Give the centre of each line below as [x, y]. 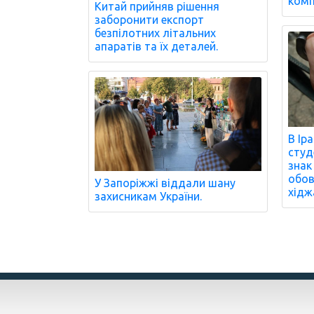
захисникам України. [148, 196]
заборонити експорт [149, 20]
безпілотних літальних [155, 33]
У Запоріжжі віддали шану [165, 183]
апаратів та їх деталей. [156, 47]
